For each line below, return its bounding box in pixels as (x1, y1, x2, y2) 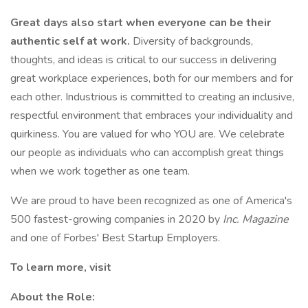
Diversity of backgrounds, (133, 34, 253, 49)
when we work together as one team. (10, 164, 190, 179)
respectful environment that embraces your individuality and (10, 108, 293, 123)
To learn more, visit (10, 260, 111, 275)
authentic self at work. (10, 34, 133, 49)
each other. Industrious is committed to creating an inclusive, (10, 89, 294, 104)
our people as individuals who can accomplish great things (10, 145, 284, 160)
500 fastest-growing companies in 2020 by (10, 212, 223, 227)
